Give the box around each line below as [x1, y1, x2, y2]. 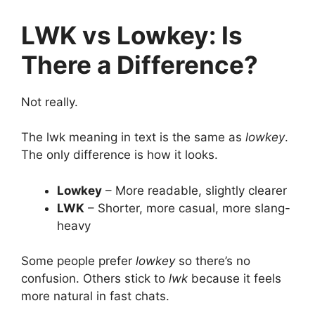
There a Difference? [21, 49, 258, 79]
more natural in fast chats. [21, 289, 169, 304]
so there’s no [175, 254, 250, 269]
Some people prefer [21, 254, 136, 269]
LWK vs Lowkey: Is [21, 20, 243, 50]
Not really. [21, 94, 78, 109]
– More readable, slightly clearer [102, 183, 287, 198]
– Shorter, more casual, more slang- [84, 200, 290, 215]
